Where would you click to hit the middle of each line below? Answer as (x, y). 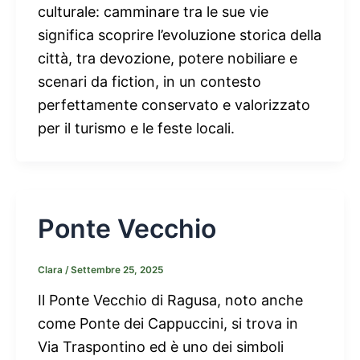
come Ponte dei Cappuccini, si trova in (168, 324)
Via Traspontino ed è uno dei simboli (161, 347)
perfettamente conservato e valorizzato (174, 104)
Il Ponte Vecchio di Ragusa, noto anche (170, 301)
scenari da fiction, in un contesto (149, 81)
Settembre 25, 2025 (117, 270)
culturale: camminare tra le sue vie (153, 11)
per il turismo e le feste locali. (136, 128)
